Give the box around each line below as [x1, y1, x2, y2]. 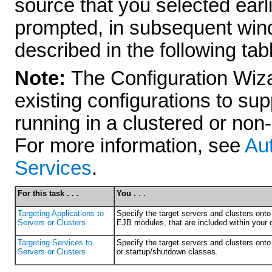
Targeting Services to [18, 237, 92, 247]
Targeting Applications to [18, 208, 104, 218]
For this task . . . [18, 188, 79, 198]
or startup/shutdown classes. [117, 246, 218, 256]
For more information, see [15, 135, 245, 157]
